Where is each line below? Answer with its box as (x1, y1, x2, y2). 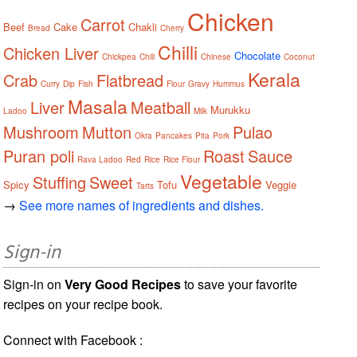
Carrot (80, 12, 126, 36)
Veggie (265, 176, 297, 192)
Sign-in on (3, 274, 65, 293)
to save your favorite (181, 274, 298, 293)
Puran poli (3, 143, 75, 167)
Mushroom (3, 120, 80, 143)
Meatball (131, 95, 191, 119)
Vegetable (180, 167, 263, 194)
